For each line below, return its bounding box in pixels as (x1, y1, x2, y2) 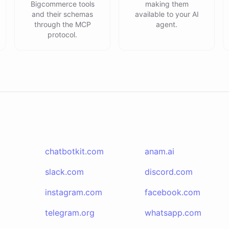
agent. (156, 20, 177, 29)
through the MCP (34, 20, 91, 29)
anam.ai (144, 146, 174, 156)
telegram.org (45, 208, 95, 218)
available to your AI (134, 10, 199, 18)
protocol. (48, 30, 77, 39)
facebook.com (144, 187, 200, 197)
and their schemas (32, 10, 93, 18)
